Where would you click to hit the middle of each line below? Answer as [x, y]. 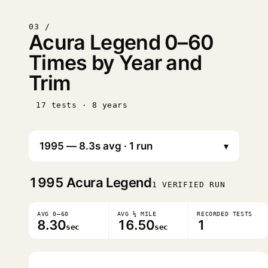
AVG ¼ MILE [137, 214]
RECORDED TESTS [225, 214]
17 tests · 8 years [82, 105]
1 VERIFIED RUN [188, 185]
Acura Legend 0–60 [121, 42]
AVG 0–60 [53, 214]
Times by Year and [115, 63]
